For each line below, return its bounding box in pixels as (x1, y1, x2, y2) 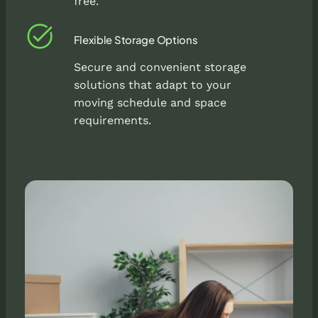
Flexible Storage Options (73, 33, 198, 46)
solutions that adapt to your (73, 77, 231, 92)
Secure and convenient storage (73, 60, 246, 74)
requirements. (73, 113, 151, 127)
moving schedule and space (73, 95, 226, 109)
